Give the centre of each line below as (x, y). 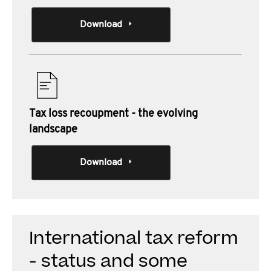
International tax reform (134, 238)
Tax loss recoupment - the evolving (113, 114)
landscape (53, 130)
